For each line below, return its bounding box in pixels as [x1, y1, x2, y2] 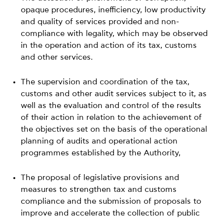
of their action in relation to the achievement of [21, 113, 202, 121]
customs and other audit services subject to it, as [21, 89, 207, 98]
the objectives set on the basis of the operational [21, 125, 208, 133]
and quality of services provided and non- [21, 17, 180, 26]
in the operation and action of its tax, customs [21, 41, 197, 49]
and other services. [21, 53, 93, 61]
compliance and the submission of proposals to [21, 197, 202, 205]
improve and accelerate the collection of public [21, 209, 200, 217]
